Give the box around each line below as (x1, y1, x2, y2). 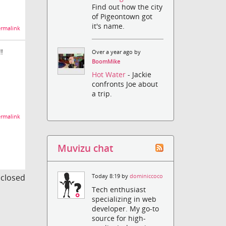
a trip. (92, 89, 112, 99)
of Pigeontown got (92, 12, 153, 22)
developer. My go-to (92, 203, 159, 213)
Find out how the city (92, 2, 163, 12)
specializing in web (92, 194, 157, 204)
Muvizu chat (58, 142, 114, 155)
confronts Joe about (92, 79, 158, 89)
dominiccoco (130, 173, 163, 180)
